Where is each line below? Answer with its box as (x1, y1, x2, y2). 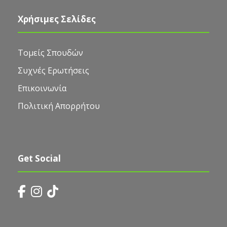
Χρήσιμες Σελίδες (18, 13, 96, 25)
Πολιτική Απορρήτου (18, 100, 100, 111)
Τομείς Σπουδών (18, 47, 83, 58)
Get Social (18, 152, 61, 164)
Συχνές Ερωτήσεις (18, 64, 89, 76)
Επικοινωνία (18, 82, 66, 94)
